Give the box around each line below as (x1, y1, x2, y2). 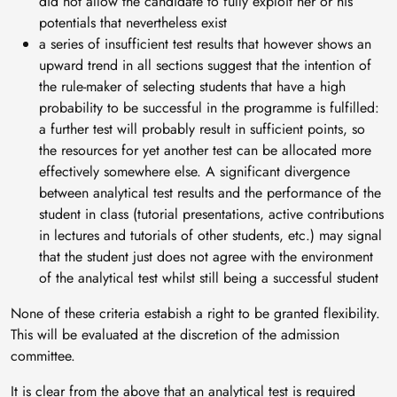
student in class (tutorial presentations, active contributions (39, 204, 384, 225)
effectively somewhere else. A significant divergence (39, 161, 350, 183)
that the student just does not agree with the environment (39, 246, 373, 268)
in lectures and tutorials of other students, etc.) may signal (39, 225, 382, 246)
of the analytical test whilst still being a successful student (39, 268, 378, 289)
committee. (11, 346, 75, 367)
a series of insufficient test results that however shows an (39, 34, 371, 55)
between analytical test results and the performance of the (39, 183, 381, 204)
